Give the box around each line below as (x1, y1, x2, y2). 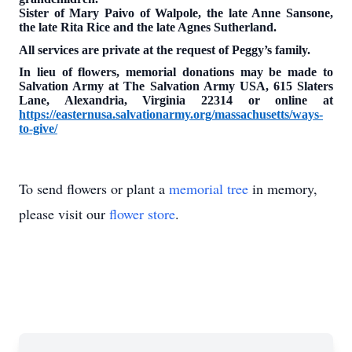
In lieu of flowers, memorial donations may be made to (19, 65, 333, 79)
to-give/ (19, 122, 57, 136)
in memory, (248, 178, 317, 198)
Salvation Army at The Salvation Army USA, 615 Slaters (19, 79, 333, 93)
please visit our (19, 203, 109, 223)
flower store (109, 203, 175, 223)
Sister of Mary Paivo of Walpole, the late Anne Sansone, (19, 5, 333, 20)
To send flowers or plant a (19, 178, 169, 198)
